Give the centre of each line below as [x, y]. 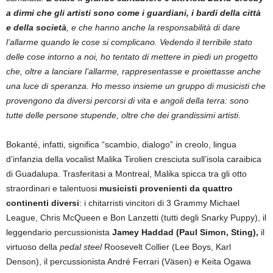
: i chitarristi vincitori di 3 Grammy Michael [159, 203]
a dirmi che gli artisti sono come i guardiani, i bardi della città [133, 13]
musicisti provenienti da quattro [166, 188]
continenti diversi [43, 203]
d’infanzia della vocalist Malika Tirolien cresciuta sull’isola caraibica [134, 159]
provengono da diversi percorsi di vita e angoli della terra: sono [127, 101]
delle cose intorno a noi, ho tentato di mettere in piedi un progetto [132, 57]
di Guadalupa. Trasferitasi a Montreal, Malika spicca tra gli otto [126, 174]
